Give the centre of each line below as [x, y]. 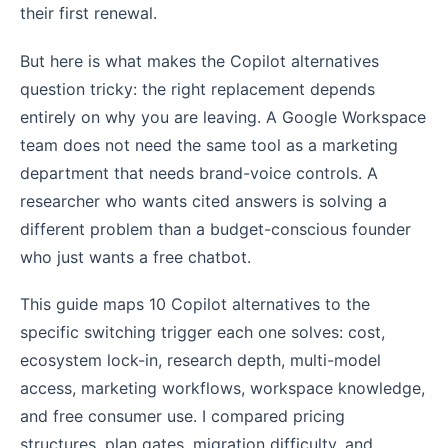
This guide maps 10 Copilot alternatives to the [195, 303]
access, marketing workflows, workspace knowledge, [222, 387]
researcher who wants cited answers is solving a [203, 200]
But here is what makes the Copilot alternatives [199, 60]
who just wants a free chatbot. [135, 256]
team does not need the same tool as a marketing [209, 144]
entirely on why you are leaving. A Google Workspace [223, 116]
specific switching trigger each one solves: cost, [202, 331]
